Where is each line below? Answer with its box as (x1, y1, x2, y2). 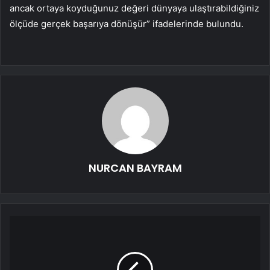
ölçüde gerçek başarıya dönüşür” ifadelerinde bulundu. (10, 18, 243, 30)
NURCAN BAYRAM (88, 160, 182, 176)
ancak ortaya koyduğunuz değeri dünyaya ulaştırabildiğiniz (10, 2, 259, 14)
